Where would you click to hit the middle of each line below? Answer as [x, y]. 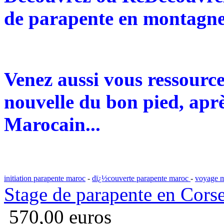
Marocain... [55, 124]
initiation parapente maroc [45, 178]
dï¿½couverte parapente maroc [141, 178]
